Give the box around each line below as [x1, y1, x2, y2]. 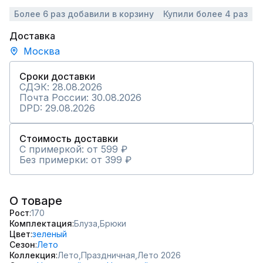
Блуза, [74, 218, 100, 228]
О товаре [9, 194, 62, 208]
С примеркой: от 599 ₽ [19, 143, 127, 155]
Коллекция [9, 250, 56, 260]
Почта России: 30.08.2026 [19, 92, 141, 103]
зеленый [32, 229, 67, 239]
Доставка [9, 30, 55, 42]
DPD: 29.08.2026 [19, 102, 95, 114]
